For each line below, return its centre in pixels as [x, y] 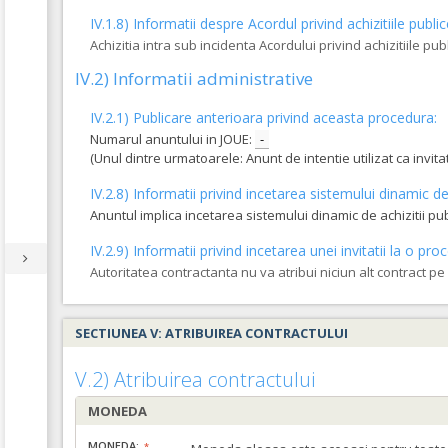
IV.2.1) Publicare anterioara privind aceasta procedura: [263, 117]
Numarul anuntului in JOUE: [172, 139]
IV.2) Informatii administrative [194, 78]
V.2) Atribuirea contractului [195, 379]
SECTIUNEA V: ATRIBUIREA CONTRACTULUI [211, 333]
